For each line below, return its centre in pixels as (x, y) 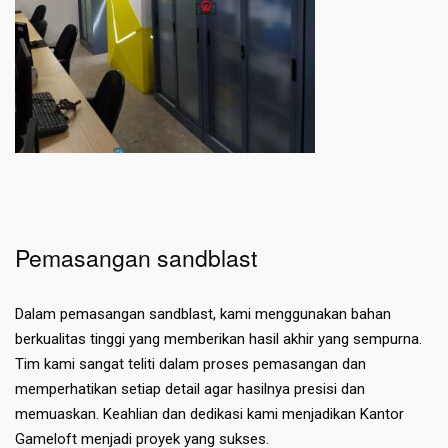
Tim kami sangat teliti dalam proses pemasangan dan (190, 364)
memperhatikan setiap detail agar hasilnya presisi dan (190, 389)
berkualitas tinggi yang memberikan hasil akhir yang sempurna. (218, 339)
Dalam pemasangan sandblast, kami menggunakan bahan (203, 314)
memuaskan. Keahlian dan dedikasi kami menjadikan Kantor (209, 414)
